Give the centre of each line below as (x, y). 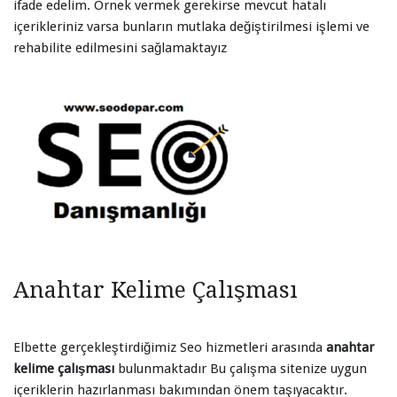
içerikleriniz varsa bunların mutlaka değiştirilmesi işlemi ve (191, 26)
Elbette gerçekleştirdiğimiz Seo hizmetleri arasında (170, 347)
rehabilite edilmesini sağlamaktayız (120, 47)
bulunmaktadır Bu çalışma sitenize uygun (241, 369)
